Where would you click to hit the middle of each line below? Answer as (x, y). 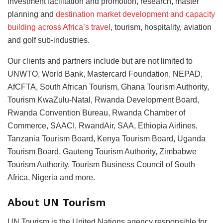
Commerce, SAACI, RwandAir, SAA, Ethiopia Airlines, (103, 126)
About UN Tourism (56, 203)
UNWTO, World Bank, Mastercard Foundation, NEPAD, (105, 74)
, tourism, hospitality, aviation (161, 27)
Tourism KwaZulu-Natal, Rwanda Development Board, (103, 100)
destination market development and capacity (135, 14)
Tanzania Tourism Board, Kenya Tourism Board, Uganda (107, 139)
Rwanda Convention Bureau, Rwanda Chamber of (96, 113)
